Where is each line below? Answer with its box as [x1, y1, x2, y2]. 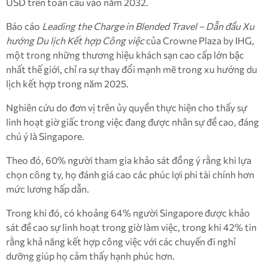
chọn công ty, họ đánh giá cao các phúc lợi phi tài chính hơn [6, 169, 254, 180]
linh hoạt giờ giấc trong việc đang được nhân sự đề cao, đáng [6, 116, 259, 127]
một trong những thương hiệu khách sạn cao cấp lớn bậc [6, 49, 244, 60]
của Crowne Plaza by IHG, [146, 35, 254, 46]
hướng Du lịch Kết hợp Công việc [6, 35, 146, 46]
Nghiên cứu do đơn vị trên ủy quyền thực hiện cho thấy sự [6, 102, 247, 113]
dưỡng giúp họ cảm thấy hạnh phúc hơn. [6, 250, 175, 261]
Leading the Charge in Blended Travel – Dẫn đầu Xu [42, 20, 254, 32]
